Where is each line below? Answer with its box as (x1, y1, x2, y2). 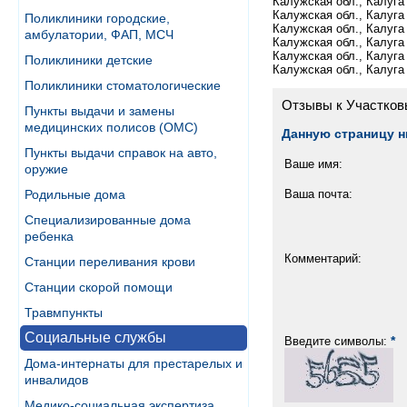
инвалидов (25, 372, 88, 387)
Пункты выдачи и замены (25, 104, 174, 118)
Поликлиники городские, (25, 11, 170, 25)
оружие (25, 162, 68, 176)
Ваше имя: (284, 156, 342, 171)
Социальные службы (25, 330, 166, 345)
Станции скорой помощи (25, 280, 173, 294)
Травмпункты (25, 305, 103, 320)
